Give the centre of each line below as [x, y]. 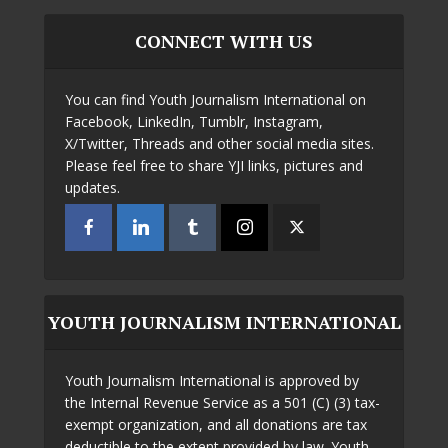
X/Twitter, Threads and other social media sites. [219, 143]
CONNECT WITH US [224, 40]
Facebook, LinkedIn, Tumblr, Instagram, [194, 121]
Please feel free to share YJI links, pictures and [214, 165]
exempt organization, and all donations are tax [216, 424]
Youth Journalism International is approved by [212, 380]
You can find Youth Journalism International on [215, 99]
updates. [92, 187]
